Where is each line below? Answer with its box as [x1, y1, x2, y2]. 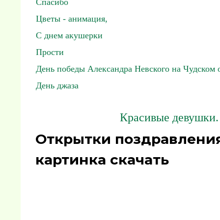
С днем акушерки [36, 30, 103, 40]
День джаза [36, 81, 79, 90]
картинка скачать [35, 151, 169, 168]
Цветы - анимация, [36, 14, 108, 24]
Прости [36, 47, 64, 57]
